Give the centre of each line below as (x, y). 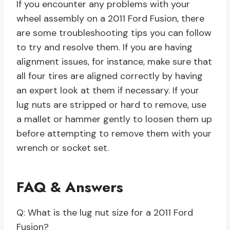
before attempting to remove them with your (114, 134)
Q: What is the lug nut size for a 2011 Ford (105, 213)
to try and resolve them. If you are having (104, 47)
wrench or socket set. (63, 148)
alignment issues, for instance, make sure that (114, 62)
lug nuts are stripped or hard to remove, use (111, 105)
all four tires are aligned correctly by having (110, 76)
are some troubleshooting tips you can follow (114, 33)
